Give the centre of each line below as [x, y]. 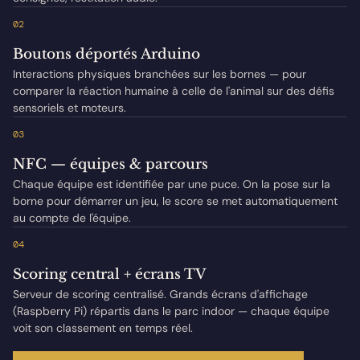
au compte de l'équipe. [72, 218]
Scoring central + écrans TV [110, 275]
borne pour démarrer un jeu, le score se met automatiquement [175, 201]
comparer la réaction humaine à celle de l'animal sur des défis [174, 91]
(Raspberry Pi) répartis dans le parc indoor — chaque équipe [171, 311]
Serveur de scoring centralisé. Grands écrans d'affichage [160, 295]
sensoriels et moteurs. [70, 108]
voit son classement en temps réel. [103, 328]
